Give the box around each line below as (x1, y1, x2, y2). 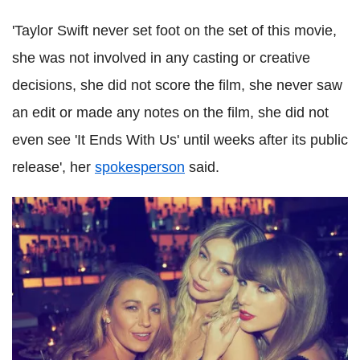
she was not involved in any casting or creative (12, 50, 310, 67)
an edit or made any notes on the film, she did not (12, 104, 329, 121)
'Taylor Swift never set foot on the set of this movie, (12, 22, 337, 39)
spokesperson (95, 159, 185, 176)
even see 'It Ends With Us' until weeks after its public (12, 132, 348, 149)
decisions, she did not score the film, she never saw (12, 77, 342, 94)
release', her (12, 159, 95, 176)
